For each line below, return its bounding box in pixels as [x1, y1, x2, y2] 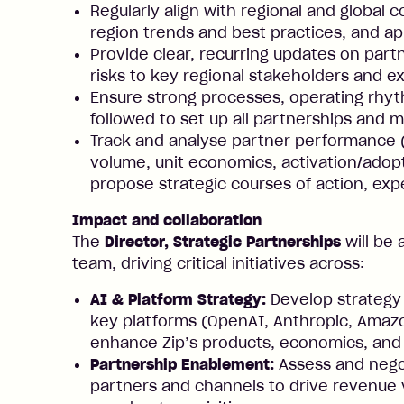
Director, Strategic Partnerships [105, 233, 341, 251]
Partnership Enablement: [90, 355, 274, 373]
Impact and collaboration [72, 211, 262, 229]
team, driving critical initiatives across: [72, 254, 364, 272]
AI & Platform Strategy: [90, 290, 266, 308]
